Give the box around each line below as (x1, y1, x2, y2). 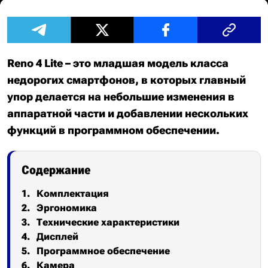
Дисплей (36, 231, 79, 242)
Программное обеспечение (36, 245, 170, 257)
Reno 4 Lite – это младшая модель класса (7, 57, 229, 69)
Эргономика (36, 202, 98, 214)
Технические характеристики (36, 217, 180, 228)
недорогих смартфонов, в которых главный (7, 74, 246, 86)
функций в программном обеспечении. (7, 124, 222, 136)
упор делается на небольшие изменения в (7, 90, 234, 103)
